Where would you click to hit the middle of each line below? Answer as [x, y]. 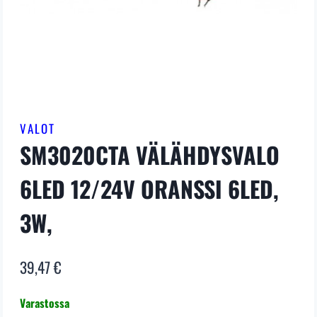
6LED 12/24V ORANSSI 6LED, [149, 189]
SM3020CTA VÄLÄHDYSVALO [150, 155]
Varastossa [45, 302]
